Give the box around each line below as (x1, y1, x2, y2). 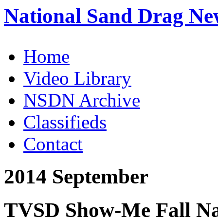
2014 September (4, 164, 148, 188)
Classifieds (23, 111, 107, 132)
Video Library (23, 67, 131, 89)
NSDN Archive (23, 89, 140, 110)
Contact (23, 133, 83, 154)
